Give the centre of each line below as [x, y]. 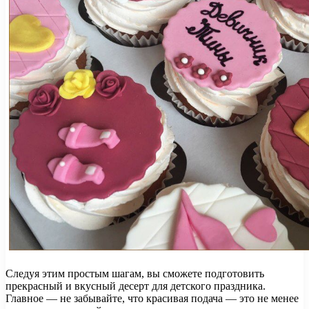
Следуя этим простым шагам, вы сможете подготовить [135, 274]
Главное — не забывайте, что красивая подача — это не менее [152, 299]
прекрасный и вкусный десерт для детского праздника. [136, 286]
